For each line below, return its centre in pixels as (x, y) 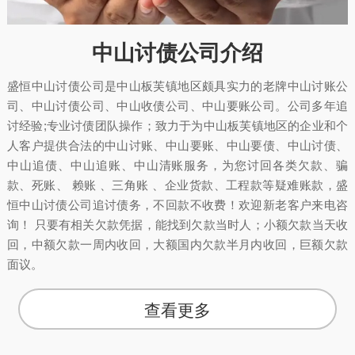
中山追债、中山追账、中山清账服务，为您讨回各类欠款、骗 (177, 166)
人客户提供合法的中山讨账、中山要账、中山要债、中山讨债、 (177, 146)
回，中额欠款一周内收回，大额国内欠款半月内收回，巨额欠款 (177, 245)
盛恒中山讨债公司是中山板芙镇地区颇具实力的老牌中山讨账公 (177, 86)
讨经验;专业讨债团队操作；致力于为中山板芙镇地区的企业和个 (177, 126)
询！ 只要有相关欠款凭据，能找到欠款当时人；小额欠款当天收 (177, 225)
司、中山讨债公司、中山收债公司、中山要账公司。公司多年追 (177, 106)
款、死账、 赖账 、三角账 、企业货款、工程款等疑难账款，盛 (177, 185)
